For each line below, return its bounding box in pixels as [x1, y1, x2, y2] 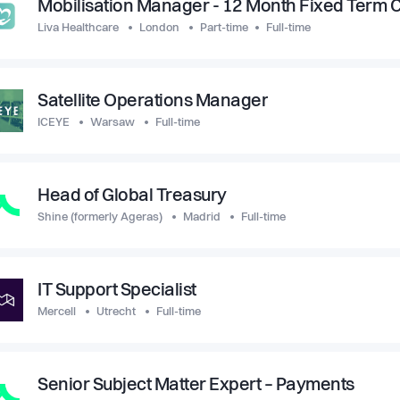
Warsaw [90, 117, 135, 129]
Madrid [183, 212, 221, 223]
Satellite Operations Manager [37, 93, 268, 111]
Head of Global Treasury [37, 187, 227, 205]
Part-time [200, 22, 248, 34]
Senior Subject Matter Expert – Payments [37, 377, 354, 395]
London [139, 22, 179, 34]
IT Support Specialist [37, 282, 196, 300]
